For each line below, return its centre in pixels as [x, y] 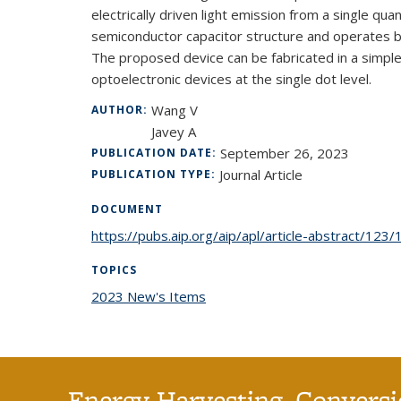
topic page [239, 296]
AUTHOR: [121, 110]
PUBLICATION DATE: [156, 153]
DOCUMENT [127, 209]
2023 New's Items [149, 296]
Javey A [174, 132]
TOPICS [114, 270]
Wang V [175, 110]
